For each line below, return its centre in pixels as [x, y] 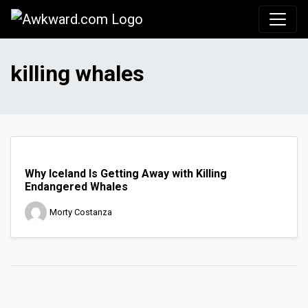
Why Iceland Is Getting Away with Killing [126, 174]
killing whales [77, 74]
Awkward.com [185, 19]
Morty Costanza [81, 212]
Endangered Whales [76, 187]
